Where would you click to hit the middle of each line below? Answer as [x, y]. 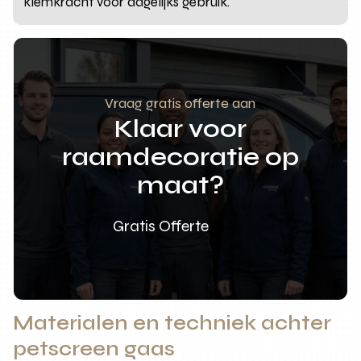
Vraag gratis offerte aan [180, 103]
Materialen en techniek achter [172, 323]
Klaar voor [180, 128]
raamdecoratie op [180, 156]
